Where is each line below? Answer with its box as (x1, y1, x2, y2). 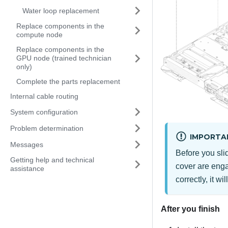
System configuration (10, 107, 78, 116)
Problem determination (10, 124, 83, 132)
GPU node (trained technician (16, 54, 111, 62)
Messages (10, 140, 43, 149)
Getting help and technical (10, 156, 94, 164)
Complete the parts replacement (16, 77, 120, 85)
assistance (10, 164, 44, 173)
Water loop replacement (22, 6, 99, 15)
